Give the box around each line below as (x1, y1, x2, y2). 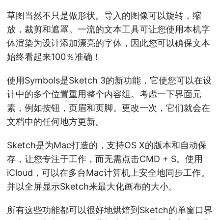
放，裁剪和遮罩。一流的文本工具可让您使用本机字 (7, 24, 210, 35)
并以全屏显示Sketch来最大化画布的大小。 (7, 181, 177, 192)
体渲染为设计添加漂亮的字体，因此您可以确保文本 (7, 38, 210, 49)
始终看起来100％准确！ (7, 52, 101, 62)
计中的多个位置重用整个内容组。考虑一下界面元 (7, 89, 201, 100)
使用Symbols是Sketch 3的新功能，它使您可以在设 (7, 75, 212, 86)
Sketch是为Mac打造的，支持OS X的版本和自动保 (7, 140, 207, 151)
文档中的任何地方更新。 (7, 116, 104, 127)
